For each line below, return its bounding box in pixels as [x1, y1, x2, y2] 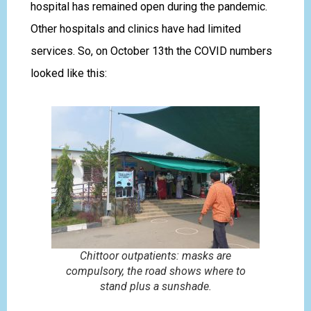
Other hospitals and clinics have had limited [30, 22, 241, 36]
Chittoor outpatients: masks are [80, 249, 231, 262]
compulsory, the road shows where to [65, 264, 246, 278]
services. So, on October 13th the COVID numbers [30, 44, 272, 58]
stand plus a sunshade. [99, 279, 212, 293]
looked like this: [30, 67, 107, 81]
